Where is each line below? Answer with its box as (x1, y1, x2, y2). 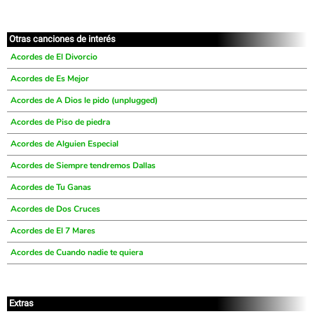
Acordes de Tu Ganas (11, 182, 91, 193)
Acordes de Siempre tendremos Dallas (11, 160, 156, 171)
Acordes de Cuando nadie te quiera (11, 247, 143, 258)
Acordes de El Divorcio (11, 51, 97, 62)
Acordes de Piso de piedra (11, 116, 110, 128)
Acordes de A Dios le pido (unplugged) (11, 95, 158, 106)
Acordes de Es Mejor (11, 73, 89, 84)
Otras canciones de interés (9, 34, 116, 44)
